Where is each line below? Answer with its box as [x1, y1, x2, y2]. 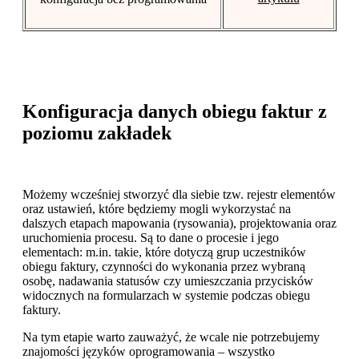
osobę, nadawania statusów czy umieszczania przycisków [22, 274, 313, 288]
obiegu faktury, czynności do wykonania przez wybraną [22, 260, 305, 274]
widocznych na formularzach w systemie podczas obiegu [22, 288, 310, 303]
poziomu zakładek [22, 123, 171, 144]
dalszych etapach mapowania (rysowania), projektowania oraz [22, 216, 337, 231]
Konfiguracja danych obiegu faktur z [22, 101, 327, 123]
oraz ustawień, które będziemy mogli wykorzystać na [22, 202, 291, 216]
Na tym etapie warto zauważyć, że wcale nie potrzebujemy [22, 330, 320, 345]
